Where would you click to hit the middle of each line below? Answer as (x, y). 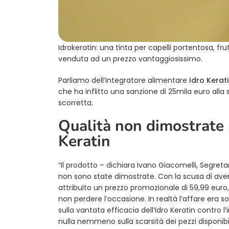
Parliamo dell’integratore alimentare (123, 80)
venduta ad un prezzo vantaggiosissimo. (130, 59)
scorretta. (76, 102)
